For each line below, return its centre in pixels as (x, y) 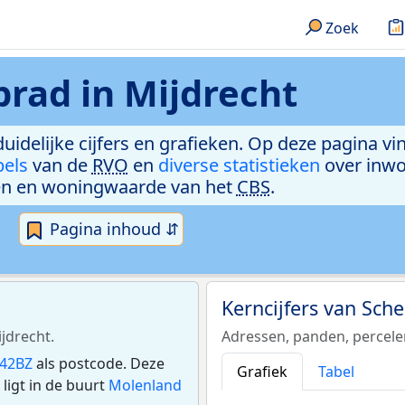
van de (60, 165)
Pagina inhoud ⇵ (112, 229)
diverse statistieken (239, 165)
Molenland (145, 385)
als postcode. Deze (99, 363)
